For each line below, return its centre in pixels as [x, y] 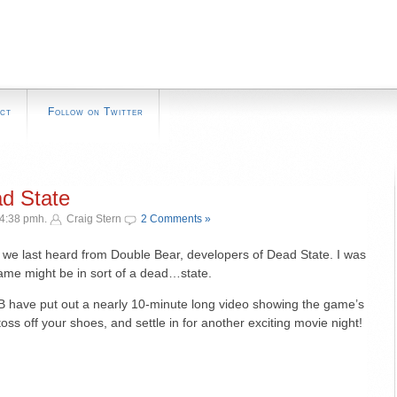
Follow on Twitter [96, 112]
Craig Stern [94, 219]
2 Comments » [176, 219]
